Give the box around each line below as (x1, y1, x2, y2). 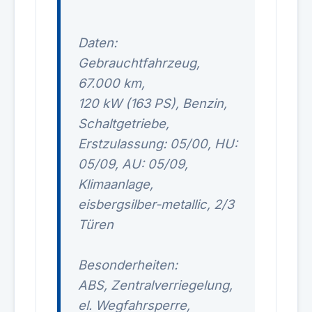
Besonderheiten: (78, 257, 178, 272)
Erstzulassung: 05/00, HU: (78, 136, 237, 151)
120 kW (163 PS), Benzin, (78, 95, 227, 111)
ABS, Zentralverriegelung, (78, 277, 233, 292)
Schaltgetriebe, (78, 116, 169, 131)
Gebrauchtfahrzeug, (78, 55, 200, 70)
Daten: (78, 35, 117, 50)
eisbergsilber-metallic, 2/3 (78, 196, 234, 212)
